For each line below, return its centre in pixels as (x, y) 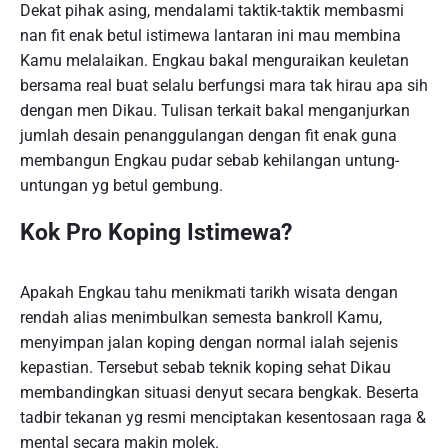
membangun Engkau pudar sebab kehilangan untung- (209, 161)
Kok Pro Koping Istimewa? (156, 233)
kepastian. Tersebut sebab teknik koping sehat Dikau (205, 368)
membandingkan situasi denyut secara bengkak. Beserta (219, 393)
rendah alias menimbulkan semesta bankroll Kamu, (201, 318)
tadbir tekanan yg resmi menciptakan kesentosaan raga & (223, 418)
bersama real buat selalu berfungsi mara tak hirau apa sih (224, 86)
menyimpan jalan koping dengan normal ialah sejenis (209, 343)
